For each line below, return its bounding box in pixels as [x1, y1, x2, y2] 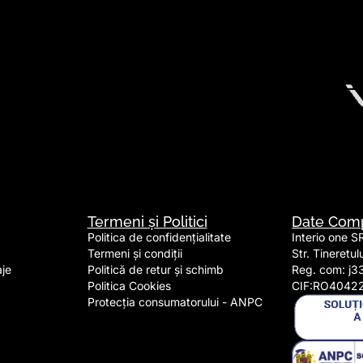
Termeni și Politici [87, 212, 207, 230]
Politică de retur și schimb [87, 262, 224, 276]
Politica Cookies [87, 278, 171, 293]
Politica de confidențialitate [87, 229, 231, 244]
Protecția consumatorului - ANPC [87, 294, 263, 309]
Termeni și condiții [87, 246, 182, 260]
